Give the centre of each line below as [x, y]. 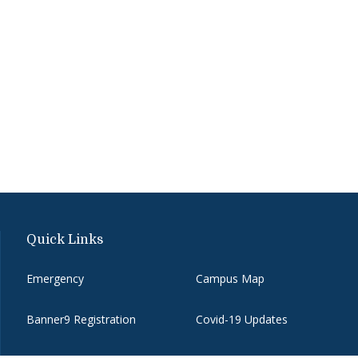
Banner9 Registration [81, 319]
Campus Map [230, 278]
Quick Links [65, 239]
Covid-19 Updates [241, 319]
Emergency [55, 278]
